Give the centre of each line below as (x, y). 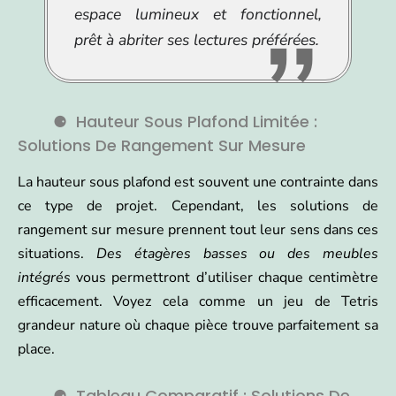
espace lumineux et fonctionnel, (198, 14)
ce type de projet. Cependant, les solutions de (198, 206)
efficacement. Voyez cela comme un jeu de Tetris (198, 301)
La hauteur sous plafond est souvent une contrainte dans (198, 182)
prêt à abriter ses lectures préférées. (197, 39)
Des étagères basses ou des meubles (237, 253)
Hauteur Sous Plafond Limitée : (197, 121)
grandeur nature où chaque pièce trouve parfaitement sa (198, 325)
